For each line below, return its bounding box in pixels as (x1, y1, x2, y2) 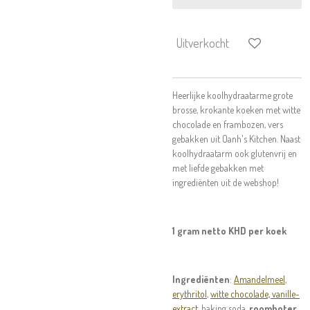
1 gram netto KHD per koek (172, 225, 286, 237)
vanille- (272, 288, 300, 300)
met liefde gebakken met (172, 162, 264, 174)
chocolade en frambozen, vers (172, 118, 283, 131)
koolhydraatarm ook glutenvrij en (172, 147, 297, 160)
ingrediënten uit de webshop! (172, 176, 279, 189)
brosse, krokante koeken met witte (172, 104, 300, 116)
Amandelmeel (234, 273, 285, 286)
